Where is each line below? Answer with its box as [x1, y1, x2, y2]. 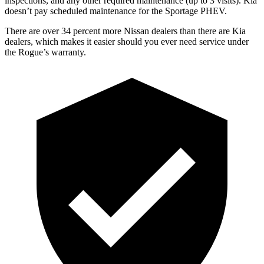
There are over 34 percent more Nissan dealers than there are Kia [5, 25, 246, 36]
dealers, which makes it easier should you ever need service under [5, 36, 249, 47]
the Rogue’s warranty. [5, 47, 86, 57]
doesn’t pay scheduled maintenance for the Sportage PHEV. [5, 5, 227, 16]
